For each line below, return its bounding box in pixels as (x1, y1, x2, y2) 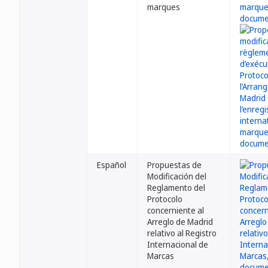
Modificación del (147, 170, 206, 182)
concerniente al (147, 205, 204, 216)
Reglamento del (147, 182, 205, 193)
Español (97, 159, 126, 170)
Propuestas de (147, 159, 202, 170)
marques (147, 1, 180, 13)
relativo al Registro (147, 227, 217, 239)
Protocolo (147, 193, 182, 205)
